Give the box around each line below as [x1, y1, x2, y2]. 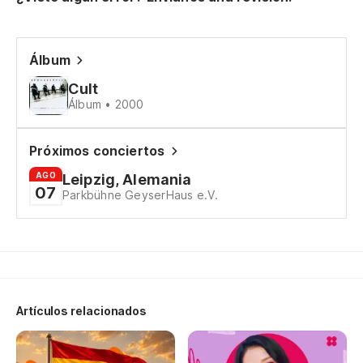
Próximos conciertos [29, 143, 165, 159]
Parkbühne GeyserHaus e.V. [62, 188, 219, 202]
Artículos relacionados [16, 304, 147, 318]
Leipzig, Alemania [62, 171, 192, 188]
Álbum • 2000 [68, 97, 144, 111]
